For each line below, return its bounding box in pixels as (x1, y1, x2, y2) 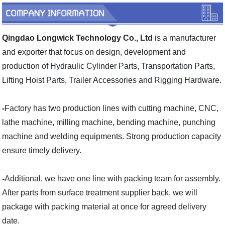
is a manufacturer (153, 34, 216, 43)
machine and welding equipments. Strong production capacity (2, 132, 221, 141)
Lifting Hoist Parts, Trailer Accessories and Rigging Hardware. (2, 76, 222, 85)
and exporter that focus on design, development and (2, 48, 186, 57)
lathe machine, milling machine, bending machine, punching (2, 118, 216, 127)
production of (2, 62, 51, 71)
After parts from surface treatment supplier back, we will (2, 188, 198, 197)
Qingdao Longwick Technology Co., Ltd (2, 34, 153, 43)
